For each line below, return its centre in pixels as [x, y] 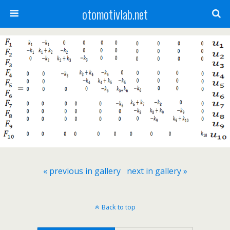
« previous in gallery [82, 171]
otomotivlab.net [115, 14]
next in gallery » [157, 171]
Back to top [118, 207]
